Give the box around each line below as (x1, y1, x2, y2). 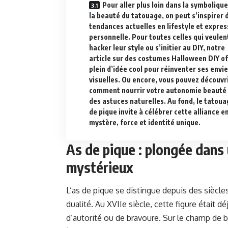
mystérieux (66, 158, 133, 177)
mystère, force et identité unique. (89, 118, 201, 127)
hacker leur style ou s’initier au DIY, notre (89, 43, 225, 52)
